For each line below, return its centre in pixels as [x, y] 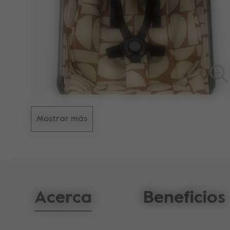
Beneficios [184, 198]
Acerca [63, 198]
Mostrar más [62, 119]
